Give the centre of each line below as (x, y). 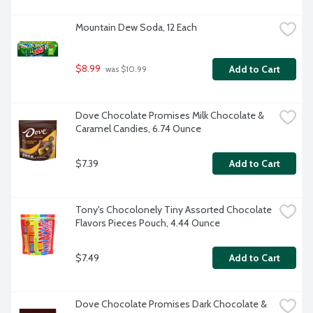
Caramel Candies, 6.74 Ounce (138, 129)
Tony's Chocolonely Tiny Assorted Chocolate (174, 210)
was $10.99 (125, 70)
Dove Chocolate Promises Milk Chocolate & (170, 116)
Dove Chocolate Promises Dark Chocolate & (171, 304)
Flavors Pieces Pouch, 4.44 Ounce (148, 223)
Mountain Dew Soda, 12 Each (136, 28)
